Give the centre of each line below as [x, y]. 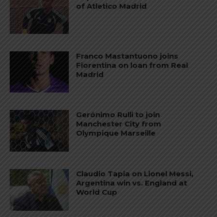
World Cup [97, 192]
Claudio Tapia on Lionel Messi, [135, 174]
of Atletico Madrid [112, 6]
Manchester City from [119, 124]
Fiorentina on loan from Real [132, 65]
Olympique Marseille [116, 133]
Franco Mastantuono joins [127, 56]
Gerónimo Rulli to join [118, 115]
